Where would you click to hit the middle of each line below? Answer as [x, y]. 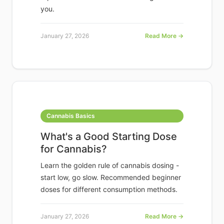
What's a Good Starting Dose [109, 137]
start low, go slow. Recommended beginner [111, 177]
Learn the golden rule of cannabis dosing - [110, 165]
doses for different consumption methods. [109, 189]
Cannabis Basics [71, 116]
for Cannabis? [74, 149]
